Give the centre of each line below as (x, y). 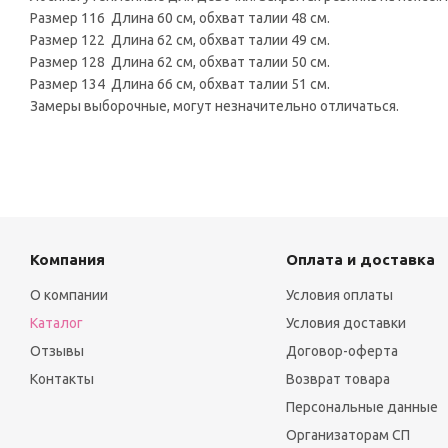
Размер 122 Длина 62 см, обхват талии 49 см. (180, 40)
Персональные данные (361, 407)
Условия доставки (345, 323)
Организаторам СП (347, 435)
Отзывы (57, 351)
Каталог (56, 323)
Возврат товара (337, 379)
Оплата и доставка (360, 260)
